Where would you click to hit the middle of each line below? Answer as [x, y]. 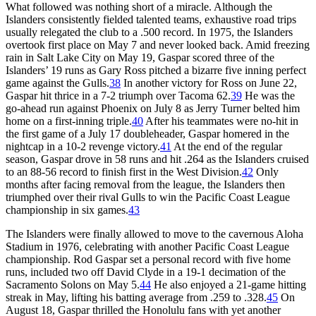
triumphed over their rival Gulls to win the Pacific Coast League [148, 197]
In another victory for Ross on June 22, [209, 83]
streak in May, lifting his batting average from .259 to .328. [136, 297]
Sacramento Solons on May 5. [73, 284]
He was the [268, 95]
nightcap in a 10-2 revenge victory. [83, 146]
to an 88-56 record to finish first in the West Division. [124, 171]
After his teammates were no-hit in [221, 121]
